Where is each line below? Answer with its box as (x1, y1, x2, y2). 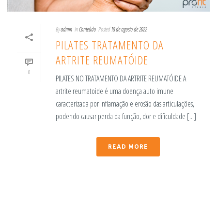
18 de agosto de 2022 (111, 25, 147, 33)
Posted (98, 25, 110, 33)
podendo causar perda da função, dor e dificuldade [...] (56, 110, 196, 122)
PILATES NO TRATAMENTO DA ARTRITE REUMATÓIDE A (56, 73, 186, 84)
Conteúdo (79, 25, 96, 33)
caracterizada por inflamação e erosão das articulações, (56, 98, 194, 109)
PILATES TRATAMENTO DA (56, 36, 164, 53)
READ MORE (108, 143, 148, 150)
